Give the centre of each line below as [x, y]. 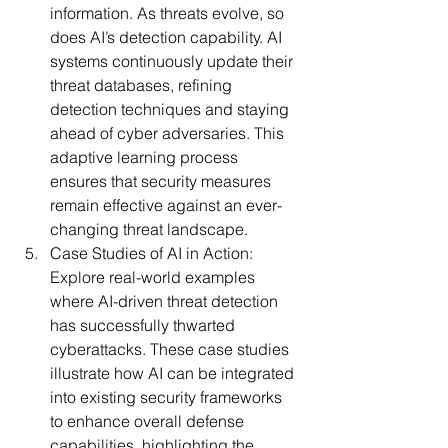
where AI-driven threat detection [166, 300]
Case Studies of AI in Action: [151, 252]
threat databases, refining [143, 84]
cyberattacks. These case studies [171, 348]
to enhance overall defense [149, 420]
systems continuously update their [173, 60]
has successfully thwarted [144, 324]
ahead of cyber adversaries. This [169, 132]
